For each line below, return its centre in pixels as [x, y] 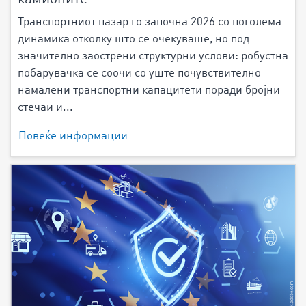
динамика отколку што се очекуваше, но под [134, 40]
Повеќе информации [73, 137]
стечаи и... [45, 108]
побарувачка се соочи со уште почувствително [139, 74]
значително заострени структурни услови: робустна [153, 57]
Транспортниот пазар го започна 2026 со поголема [150, 23]
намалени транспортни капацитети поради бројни [149, 91]
